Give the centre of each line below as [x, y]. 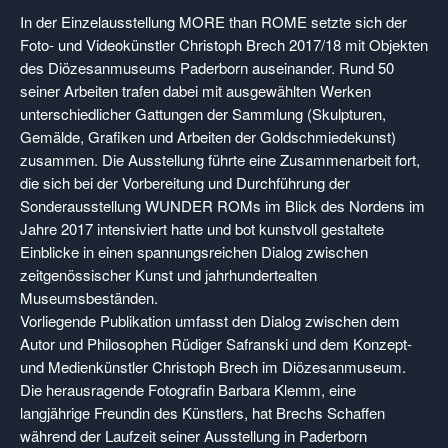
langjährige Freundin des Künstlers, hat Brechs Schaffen [202, 412]
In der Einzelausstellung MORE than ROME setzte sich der [213, 21]
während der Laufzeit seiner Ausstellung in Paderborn [193, 435]
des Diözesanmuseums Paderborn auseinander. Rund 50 [207, 67]
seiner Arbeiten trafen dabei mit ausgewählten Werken [195, 90]
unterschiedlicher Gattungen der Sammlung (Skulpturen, [203, 113]
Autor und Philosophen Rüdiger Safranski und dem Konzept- [216, 343]
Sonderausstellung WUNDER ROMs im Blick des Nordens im [222, 205]
